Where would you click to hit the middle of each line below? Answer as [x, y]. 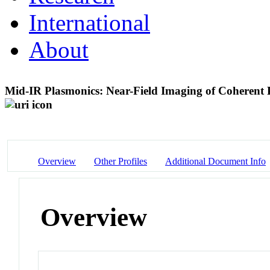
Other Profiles [121, 161]
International [89, 22]
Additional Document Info [215, 161]
